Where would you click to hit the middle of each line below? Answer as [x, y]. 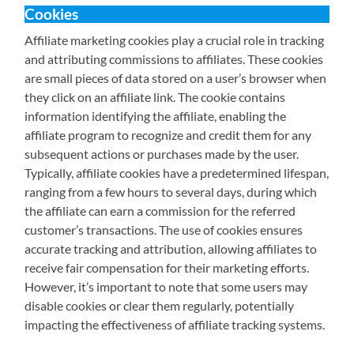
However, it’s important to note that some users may [166, 287]
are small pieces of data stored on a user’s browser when [176, 78]
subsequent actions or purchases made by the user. [162, 154]
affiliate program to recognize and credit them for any [168, 135]
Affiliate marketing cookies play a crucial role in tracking [175, 40]
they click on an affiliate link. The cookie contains [155, 97]
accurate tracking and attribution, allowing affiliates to [171, 249]
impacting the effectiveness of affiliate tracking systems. [175, 325]
